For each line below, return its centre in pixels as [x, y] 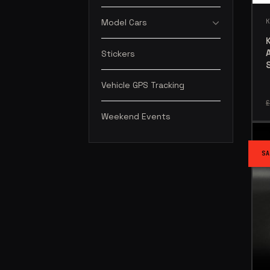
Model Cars [124, 22]
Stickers [118, 54]
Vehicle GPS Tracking [143, 85]
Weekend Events [136, 116]
